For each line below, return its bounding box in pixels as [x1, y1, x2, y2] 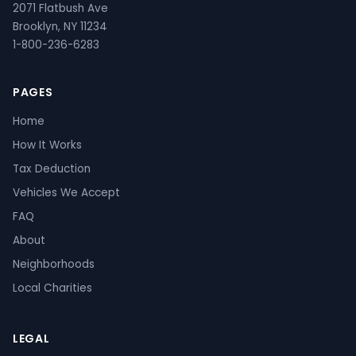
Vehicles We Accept [13, 185, 120, 200]
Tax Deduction [13, 161, 91, 176]
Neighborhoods [13, 257, 95, 272]
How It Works [13, 137, 82, 153]
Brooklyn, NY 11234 [13, 19, 107, 34]
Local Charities [13, 281, 92, 296]
